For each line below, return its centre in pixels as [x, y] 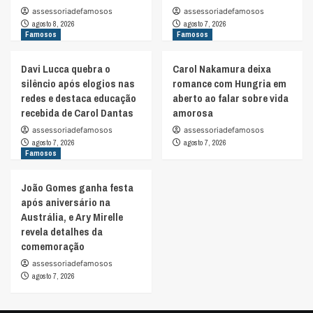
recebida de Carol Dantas [77, 112]
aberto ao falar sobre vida [230, 98]
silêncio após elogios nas [78, 83]
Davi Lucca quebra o [66, 68]
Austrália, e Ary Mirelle [72, 217]
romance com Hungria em [229, 83]
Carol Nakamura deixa [221, 68]
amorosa [192, 112]
